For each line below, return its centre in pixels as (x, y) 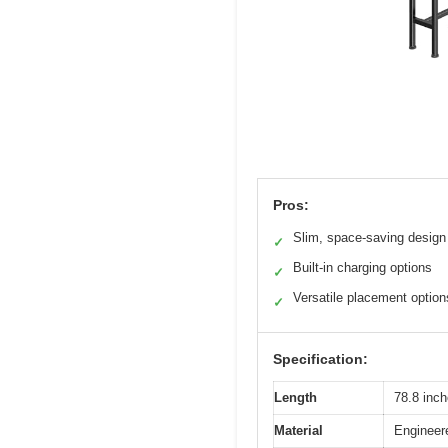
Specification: (320, 359)
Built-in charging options (362, 268)
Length (295, 398)
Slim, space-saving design (369, 238)
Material (298, 431)
